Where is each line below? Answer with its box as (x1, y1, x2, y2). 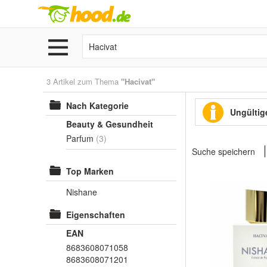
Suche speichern (192, 145, 255, 157)
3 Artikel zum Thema (46, 76, 121, 87)
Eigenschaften (66, 209, 125, 221)
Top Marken (66, 165, 114, 177)
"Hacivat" (121, 76, 155, 87)
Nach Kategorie (66, 100, 129, 111)
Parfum (66, 132, 94, 144)
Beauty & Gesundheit (66, 118, 153, 130)
